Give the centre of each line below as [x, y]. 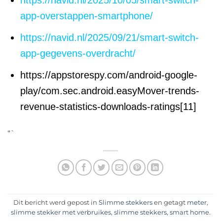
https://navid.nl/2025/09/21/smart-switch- [110, 38]
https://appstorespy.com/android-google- [109, 75]
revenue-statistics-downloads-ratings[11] [108, 107]
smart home [189, 212]
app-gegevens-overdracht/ [78, 54]
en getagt [169, 202]
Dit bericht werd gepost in [56, 202]
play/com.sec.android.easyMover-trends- [110, 91]
